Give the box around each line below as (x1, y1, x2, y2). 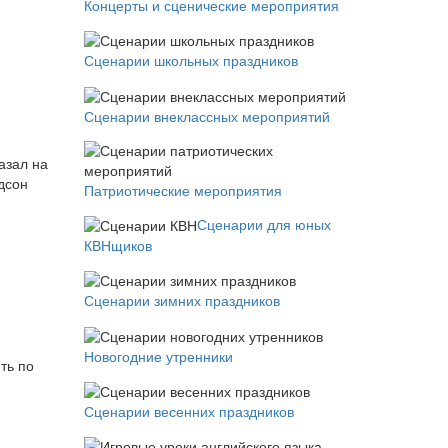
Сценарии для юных (196, 216, 331, 233)
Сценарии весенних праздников (83, 403, 294, 420)
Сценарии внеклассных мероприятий (83, 108, 330, 125)
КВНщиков (83, 237, 152, 254)
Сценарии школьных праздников (83, 53, 298, 70)
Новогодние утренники (83, 348, 233, 365)
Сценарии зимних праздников (83, 293, 280, 310)
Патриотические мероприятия (83, 182, 282, 199)
